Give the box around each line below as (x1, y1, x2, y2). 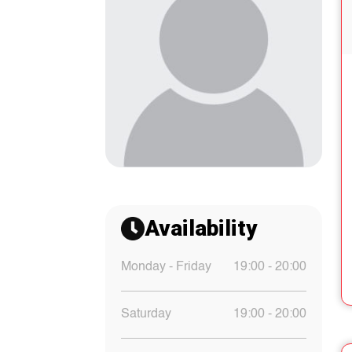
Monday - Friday (121, 261, 211, 273)
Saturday (121, 308, 171, 321)
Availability (145, 215, 258, 241)
